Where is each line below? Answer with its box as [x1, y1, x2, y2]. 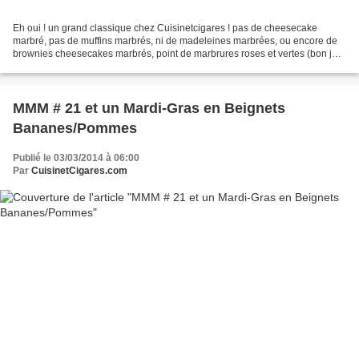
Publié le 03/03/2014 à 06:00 [13, 151, 139, 163]
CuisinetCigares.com [31, 164, 127, 176]
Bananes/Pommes [13, 119, 137, 136]
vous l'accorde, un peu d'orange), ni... [13, 60, 175, 72]
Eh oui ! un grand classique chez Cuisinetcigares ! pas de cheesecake [13, 22, 317, 34]
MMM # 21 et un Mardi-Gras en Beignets [13, 99, 285, 116]
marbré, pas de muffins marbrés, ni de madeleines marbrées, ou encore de [13, 34, 337, 46]
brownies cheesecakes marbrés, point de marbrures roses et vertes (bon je [13, 47, 337, 59]
